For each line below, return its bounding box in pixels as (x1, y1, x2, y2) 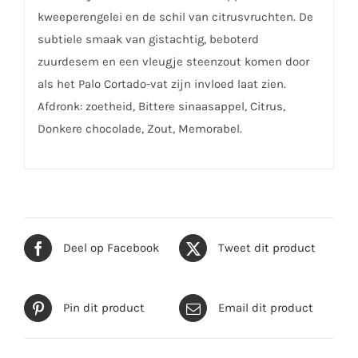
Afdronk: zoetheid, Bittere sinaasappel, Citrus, (37, 99, 285, 114)
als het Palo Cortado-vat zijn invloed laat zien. (37, 77, 286, 92)
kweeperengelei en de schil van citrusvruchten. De (37, 10, 313, 25)
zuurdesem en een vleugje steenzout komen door (37, 54, 309, 70)
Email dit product (218, 300, 313, 316)
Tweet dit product (218, 241, 316, 256)
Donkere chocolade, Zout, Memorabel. (37, 121, 242, 137)
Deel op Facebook (63, 241, 159, 256)
